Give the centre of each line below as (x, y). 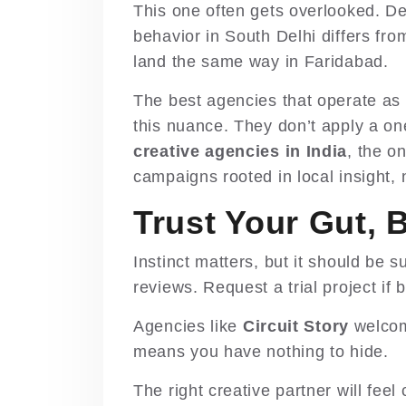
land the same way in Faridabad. (261, 62)
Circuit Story (295, 327)
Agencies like (188, 327)
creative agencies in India (241, 152)
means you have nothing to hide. (261, 352)
